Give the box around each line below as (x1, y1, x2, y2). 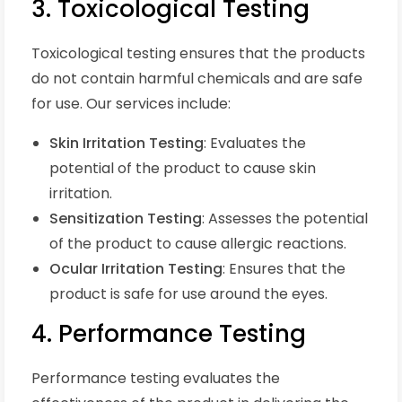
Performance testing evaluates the (31, 368, 280, 389)
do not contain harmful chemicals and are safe (31, 68, 363, 90)
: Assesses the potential (202, 208, 368, 230)
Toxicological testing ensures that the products (31, 43, 365, 65)
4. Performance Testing (31, 318, 306, 351)
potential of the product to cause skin (49, 158, 316, 179)
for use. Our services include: (31, 93, 231, 115)
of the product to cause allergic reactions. (49, 233, 346, 255)
